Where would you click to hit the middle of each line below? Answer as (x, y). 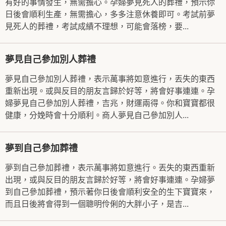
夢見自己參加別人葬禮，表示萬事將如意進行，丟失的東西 (110, 79)
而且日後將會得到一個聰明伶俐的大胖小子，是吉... (97, 204)
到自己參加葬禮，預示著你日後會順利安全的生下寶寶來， (110, 192)
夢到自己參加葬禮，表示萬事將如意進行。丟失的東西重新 (110, 168)
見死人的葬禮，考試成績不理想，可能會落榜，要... (97, 26)
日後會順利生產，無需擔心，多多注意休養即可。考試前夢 (110, 14)
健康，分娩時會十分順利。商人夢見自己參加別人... (97, 115)
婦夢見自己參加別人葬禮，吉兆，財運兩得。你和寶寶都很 (110, 103)
